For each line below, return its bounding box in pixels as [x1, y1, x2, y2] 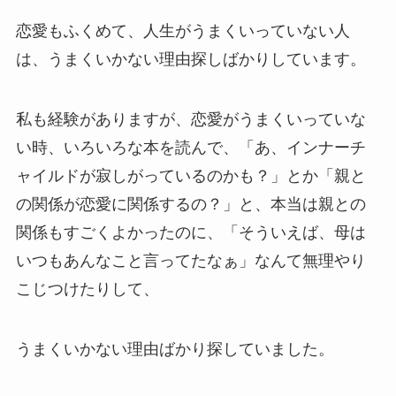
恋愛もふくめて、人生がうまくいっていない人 [15, 21, 350, 40]
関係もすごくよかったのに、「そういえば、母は [15, 223, 366, 241]
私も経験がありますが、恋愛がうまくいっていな [15, 110, 366, 128]
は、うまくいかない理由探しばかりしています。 [15, 49, 366, 68]
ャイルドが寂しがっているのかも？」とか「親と [15, 166, 366, 185]
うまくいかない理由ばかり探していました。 [15, 339, 334, 358]
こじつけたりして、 [15, 279, 159, 298]
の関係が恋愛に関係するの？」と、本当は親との [15, 194, 366, 213]
